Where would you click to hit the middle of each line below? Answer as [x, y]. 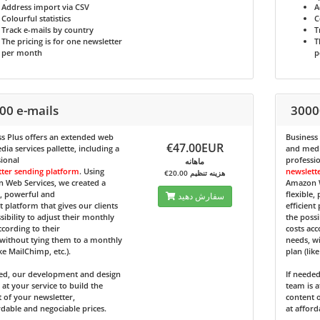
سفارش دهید [201, 196]
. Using [91, 171]
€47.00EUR [195, 148]
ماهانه [195, 161]
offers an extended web [68, 137]
